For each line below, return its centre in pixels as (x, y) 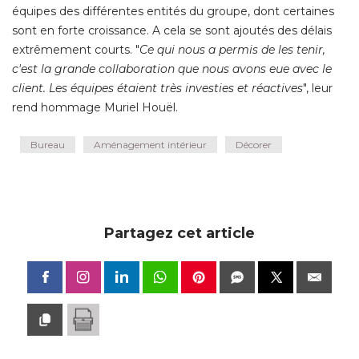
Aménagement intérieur (150, 145)
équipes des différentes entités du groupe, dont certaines (173, 12)
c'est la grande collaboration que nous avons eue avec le (172, 69)
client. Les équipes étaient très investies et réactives (157, 89)
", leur (318, 89)
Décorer (254, 145)
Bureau (48, 145)
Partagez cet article (179, 234)
